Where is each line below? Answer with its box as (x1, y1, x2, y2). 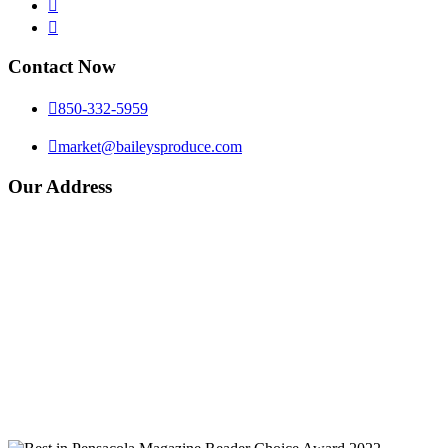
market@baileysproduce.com (58, 138, 242, 155)
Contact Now (8, 56, 116, 78)
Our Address (8, 175, 112, 197)
